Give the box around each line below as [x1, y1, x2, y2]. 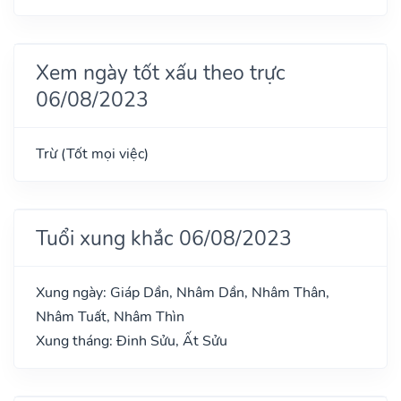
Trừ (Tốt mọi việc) [36, 143, 149, 164]
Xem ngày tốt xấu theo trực [36, 57, 286, 87]
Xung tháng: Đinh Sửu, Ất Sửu [36, 330, 227, 351]
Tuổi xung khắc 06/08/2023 [36, 223, 292, 252]
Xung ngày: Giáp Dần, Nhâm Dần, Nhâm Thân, [36, 282, 329, 303]
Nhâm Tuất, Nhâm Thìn [36, 306, 184, 327]
